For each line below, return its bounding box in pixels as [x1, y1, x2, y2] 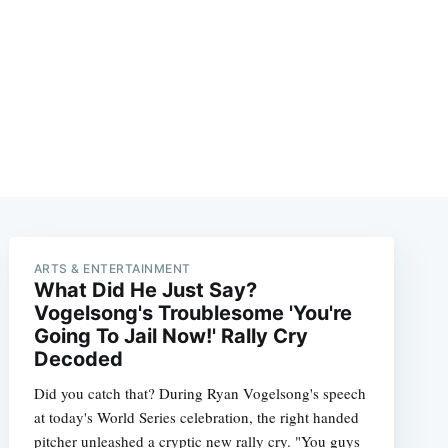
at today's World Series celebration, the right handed [33, 406, 359, 427]
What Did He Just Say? [33, 277, 257, 302]
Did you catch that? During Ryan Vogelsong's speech [33, 382, 366, 403]
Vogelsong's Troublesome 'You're [33, 300, 352, 325]
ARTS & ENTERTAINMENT [33, 260, 191, 276]
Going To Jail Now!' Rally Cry [33, 323, 308, 348]
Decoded [33, 346, 123, 371]
